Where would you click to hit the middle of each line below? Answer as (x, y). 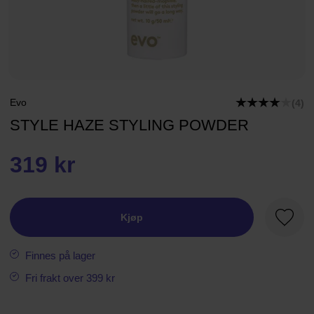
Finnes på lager (60, 255)
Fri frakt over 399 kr (70, 278)
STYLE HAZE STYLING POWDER (129, 125)
